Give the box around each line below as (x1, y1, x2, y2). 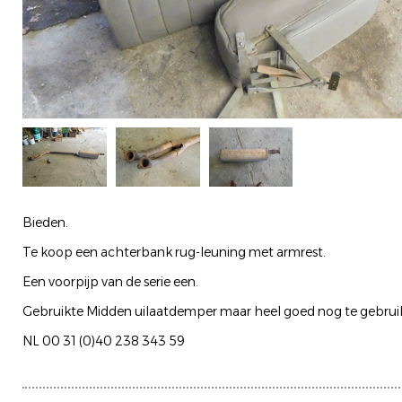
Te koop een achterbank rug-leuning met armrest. (22, 243, 326, 260)
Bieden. (22, 214, 68, 231)
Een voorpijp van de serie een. (22, 273, 198, 290)
